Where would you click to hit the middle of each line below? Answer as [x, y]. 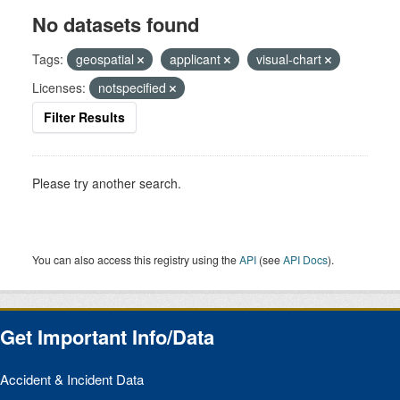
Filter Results [84, 117]
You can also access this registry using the [136, 260]
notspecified [134, 88]
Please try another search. [107, 183]
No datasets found [116, 25]
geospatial [107, 59]
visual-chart [291, 59]
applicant [197, 59]
